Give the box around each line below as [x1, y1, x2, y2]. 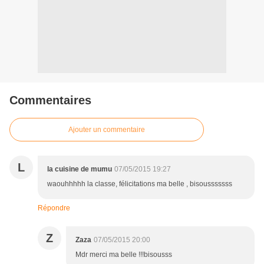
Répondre [38, 204, 70, 213]
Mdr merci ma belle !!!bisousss [75, 250, 172, 259]
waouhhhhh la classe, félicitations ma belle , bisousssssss [47, 180, 232, 189]
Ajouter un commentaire [68, 126, 145, 134]
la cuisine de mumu [47, 165, 112, 174]
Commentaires [9, 94, 91, 107]
